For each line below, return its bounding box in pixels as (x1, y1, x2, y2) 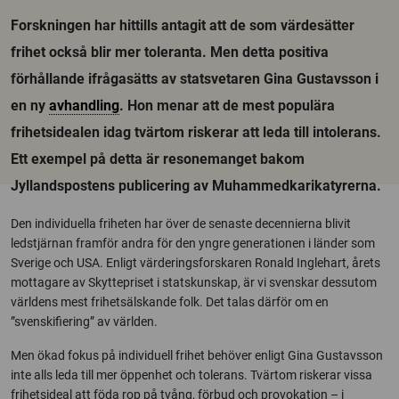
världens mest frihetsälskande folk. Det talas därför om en (11, 295, 329, 309)
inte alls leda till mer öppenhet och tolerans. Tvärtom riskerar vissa (11, 368, 372, 382)
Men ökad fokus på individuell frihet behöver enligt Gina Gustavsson (11, 348, 383, 362)
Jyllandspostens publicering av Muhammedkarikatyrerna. (11, 177, 381, 194)
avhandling (49, 97, 119, 114)
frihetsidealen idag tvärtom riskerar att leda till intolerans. (11, 124, 381, 141)
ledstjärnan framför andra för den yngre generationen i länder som (11, 236, 375, 250)
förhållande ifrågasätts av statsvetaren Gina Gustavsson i (11, 70, 379, 87)
